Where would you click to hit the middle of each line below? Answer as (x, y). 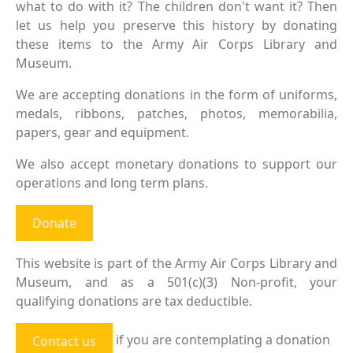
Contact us (64, 341)
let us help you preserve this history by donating (176, 25)
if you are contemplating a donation (221, 340)
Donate (54, 223)
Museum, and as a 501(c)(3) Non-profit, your (176, 282)
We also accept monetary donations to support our (176, 164)
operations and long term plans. (112, 183)
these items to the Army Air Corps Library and (176, 44)
